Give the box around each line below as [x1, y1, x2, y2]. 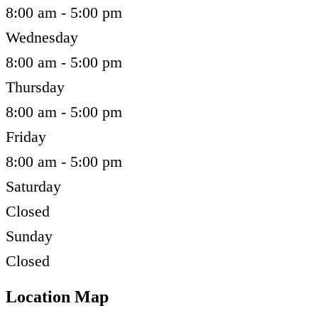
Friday [6, 128, 46, 146]
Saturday [6, 177, 61, 196]
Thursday [6, 78, 65, 97]
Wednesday [6, 28, 78, 47]
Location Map [6, 287, 109, 307]
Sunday [6, 227, 53, 246]
